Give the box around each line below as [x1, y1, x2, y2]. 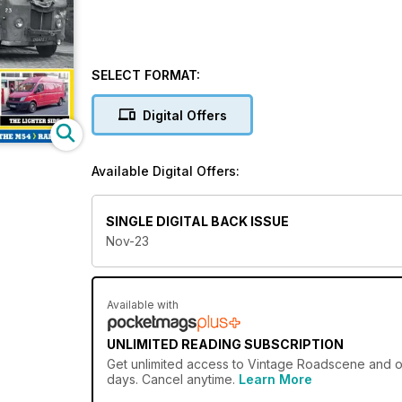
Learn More [239, 371, 312, 388]
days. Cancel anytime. [107, 371, 239, 388]
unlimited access [131, 356, 229, 372]
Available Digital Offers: [92, 163, 240, 179]
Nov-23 [106, 233, 149, 249]
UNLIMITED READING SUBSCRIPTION [107, 336, 344, 353]
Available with [107, 298, 179, 312]
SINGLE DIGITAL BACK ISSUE [106, 214, 289, 230]
